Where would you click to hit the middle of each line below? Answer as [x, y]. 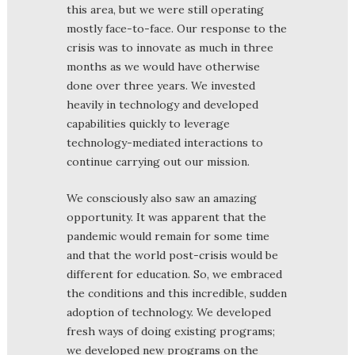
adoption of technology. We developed [169, 312]
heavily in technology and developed [162, 104]
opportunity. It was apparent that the [166, 217]
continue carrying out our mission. [158, 161]
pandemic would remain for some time [168, 236]
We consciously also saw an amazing [162, 198]
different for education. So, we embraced [174, 274]
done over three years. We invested [161, 85]
